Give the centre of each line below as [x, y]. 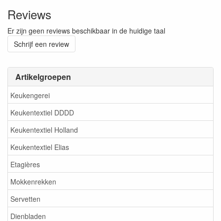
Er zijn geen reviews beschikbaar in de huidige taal [86, 31]
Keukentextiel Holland [44, 129]
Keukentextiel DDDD [42, 112]
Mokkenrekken [33, 181]
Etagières [25, 164]
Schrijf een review [41, 44]
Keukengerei [30, 95]
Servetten [25, 199]
